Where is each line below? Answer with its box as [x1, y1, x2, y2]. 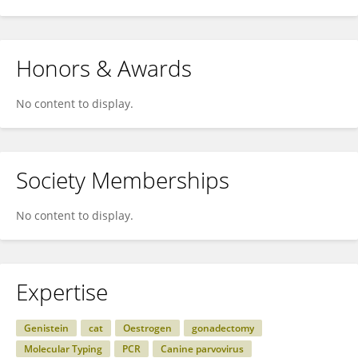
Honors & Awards [16, 53, 192, 83]
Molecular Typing [24, 342, 102, 356]
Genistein [24, 321, 69, 335]
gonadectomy [192, 321, 254, 335]
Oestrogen [123, 321, 172, 335]
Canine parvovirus [161, 342, 244, 356]
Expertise [16, 276, 108, 307]
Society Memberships [16, 165, 229, 195]
